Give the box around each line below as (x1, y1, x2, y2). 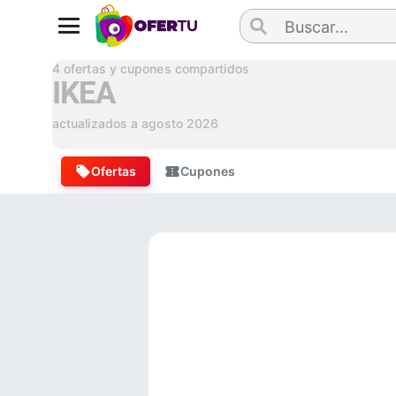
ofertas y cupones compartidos (59, 61, 249, 76)
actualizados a (51, 116, 142, 131)
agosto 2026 (141, 116, 219, 131)
